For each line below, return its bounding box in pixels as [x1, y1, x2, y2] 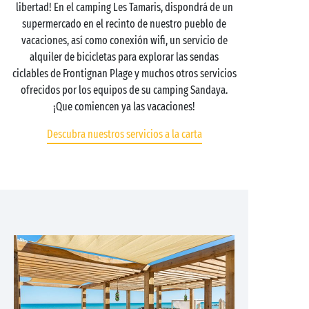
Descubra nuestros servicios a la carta [46, 128, 202, 141]
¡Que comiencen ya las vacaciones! [53, 100, 195, 113]
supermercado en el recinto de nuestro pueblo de [22, 17, 226, 30]
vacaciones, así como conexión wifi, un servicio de [21, 34, 228, 47]
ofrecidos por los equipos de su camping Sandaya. [21, 83, 228, 97]
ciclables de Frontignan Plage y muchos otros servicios [12, 67, 237, 80]
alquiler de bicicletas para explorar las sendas [30, 50, 219, 63]
